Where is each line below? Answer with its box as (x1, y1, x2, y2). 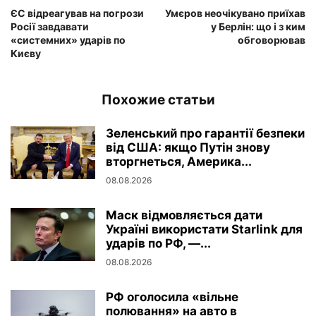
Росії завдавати (11, 20, 89, 32)
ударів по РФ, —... (106, 236, 211, 250)
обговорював (238, 33, 305, 46)
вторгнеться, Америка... (106, 154, 252, 169)
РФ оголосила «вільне (106, 289, 238, 304)
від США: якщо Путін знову (106, 140, 270, 154)
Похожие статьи (101, 91, 215, 108)
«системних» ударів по (11, 33, 126, 46)
